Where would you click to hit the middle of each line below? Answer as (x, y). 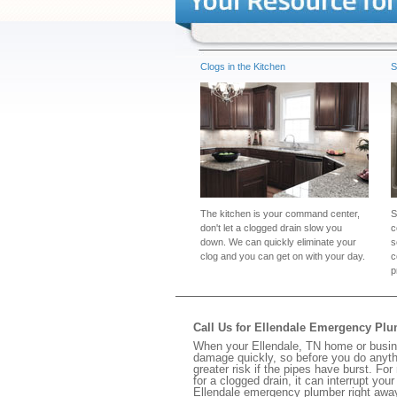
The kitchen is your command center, (280, 214)
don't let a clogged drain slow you (271, 228)
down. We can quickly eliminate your (278, 242)
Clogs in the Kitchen (243, 66)
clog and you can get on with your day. (283, 256)
